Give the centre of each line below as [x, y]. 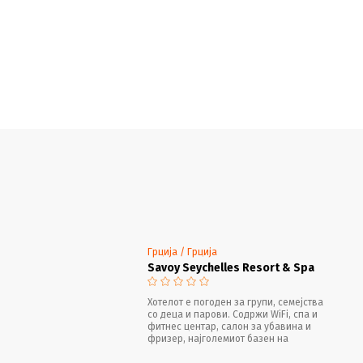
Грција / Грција [183, 252]
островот [169, 350]
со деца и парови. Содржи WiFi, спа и [233, 314]
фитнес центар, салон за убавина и [230, 326]
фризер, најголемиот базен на [218, 338]
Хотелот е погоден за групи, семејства [236, 302]
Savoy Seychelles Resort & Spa [231, 267]
